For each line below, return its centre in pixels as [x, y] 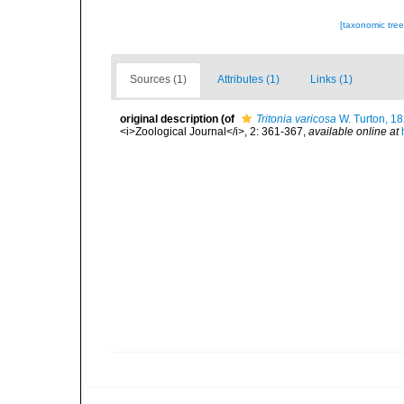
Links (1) [331, 79]
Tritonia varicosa [296, 119]
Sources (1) [158, 79]
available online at [353, 132]
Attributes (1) [248, 79]
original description [169, 119]
